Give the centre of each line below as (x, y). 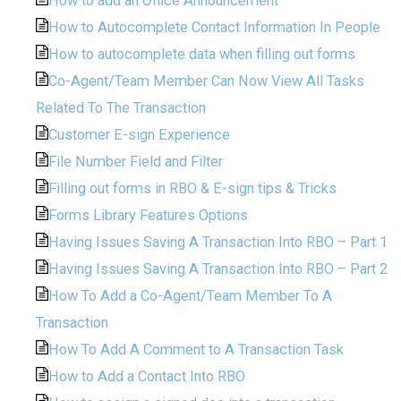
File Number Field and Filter (136, 161)
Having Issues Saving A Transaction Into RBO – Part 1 (218, 242)
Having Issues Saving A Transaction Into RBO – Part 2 (218, 269)
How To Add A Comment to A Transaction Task (196, 349)
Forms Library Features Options (149, 215)
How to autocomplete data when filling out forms (202, 54)
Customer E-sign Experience (140, 134)
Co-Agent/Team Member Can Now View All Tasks (207, 81)
